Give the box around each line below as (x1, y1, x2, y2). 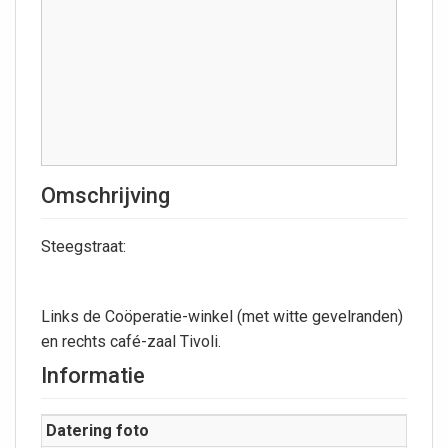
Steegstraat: (41, 237, 126, 257)
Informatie (41, 363, 145, 389)
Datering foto (46, 421, 149, 441)
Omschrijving (41, 183, 170, 209)
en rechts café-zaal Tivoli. (41, 332, 225, 352)
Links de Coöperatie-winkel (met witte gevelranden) (41, 307, 403, 327)
